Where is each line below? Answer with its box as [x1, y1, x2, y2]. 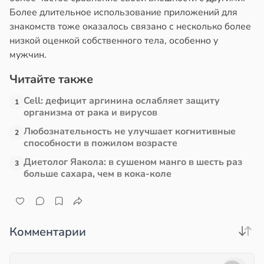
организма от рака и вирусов [24, 106, 157, 120]
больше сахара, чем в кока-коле [24, 167, 171, 181]
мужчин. [9, 48, 47, 62]
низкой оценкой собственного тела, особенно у [9, 34, 218, 48]
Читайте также [9, 71, 93, 88]
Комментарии [9, 223, 86, 240]
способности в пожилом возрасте [24, 137, 177, 150]
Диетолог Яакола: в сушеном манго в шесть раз [24, 156, 242, 169]
